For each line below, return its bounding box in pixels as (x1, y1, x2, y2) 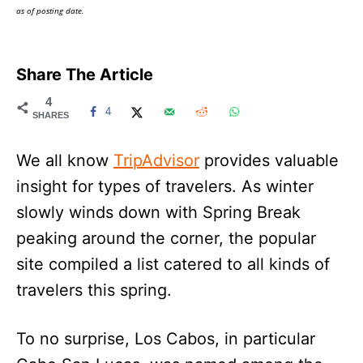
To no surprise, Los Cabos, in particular (16, 328, 315, 348)
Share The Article (16, 64, 153, 84)
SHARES (32, 109, 69, 120)
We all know (16, 150, 113, 170)
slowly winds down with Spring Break (16, 202, 301, 222)
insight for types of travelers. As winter (16, 176, 314, 196)
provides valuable (199, 150, 339, 170)
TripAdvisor (113, 150, 199, 170)
